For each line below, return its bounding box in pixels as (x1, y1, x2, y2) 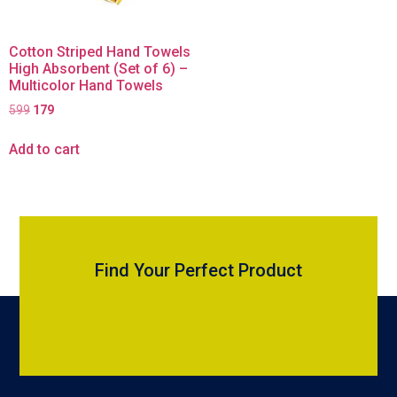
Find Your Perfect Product (95, 259, 302, 281)
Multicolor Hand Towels (9, 76, 163, 94)
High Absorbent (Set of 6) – (9, 59, 188, 77)
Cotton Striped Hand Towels (9, 43, 191, 60)
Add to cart (9, 140, 80, 158)
